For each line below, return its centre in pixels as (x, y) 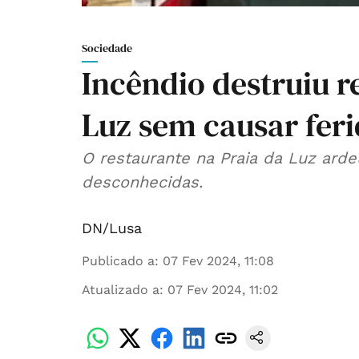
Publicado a (118, 261)
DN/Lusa (112, 228)
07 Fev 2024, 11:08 (218, 261)
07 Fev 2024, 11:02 (223, 290)
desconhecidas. (142, 182)
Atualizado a (121, 290)
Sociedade (107, 48)
